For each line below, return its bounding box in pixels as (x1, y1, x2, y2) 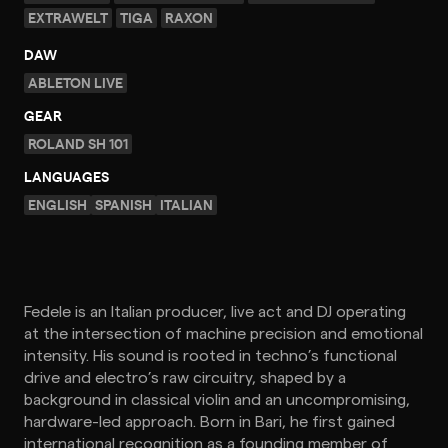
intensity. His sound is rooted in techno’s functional (24, 348, 397, 364)
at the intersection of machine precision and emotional (24, 326, 423, 342)
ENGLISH (28, 195, 87, 213)
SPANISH (95, 195, 152, 213)
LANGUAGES (24, 167, 109, 185)
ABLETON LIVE (28, 73, 123, 91)
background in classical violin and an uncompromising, (24, 392, 410, 408)
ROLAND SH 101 (28, 134, 128, 152)
